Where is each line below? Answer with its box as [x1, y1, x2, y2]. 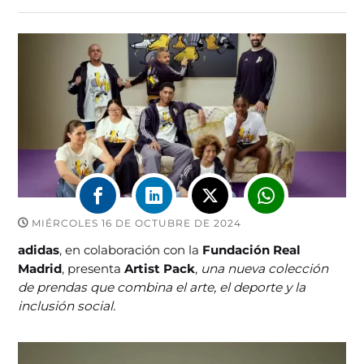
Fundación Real [202, 241, 301, 258]
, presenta [62, 260, 122, 276]
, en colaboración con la [59, 241, 203, 258]
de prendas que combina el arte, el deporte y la [18, 279, 306, 295]
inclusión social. [18, 297, 116, 314]
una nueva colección [201, 260, 329, 276]
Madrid [18, 260, 63, 276]
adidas [18, 241, 60, 258]
